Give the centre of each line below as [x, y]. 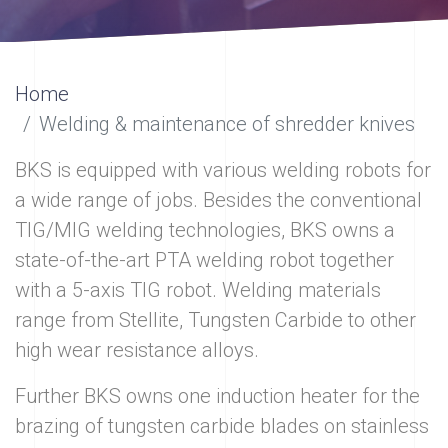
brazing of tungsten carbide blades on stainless [222, 426]
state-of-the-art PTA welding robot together [204, 260]
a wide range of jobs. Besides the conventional [218, 200]
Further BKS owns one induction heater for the [217, 396]
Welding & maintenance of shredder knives [227, 124]
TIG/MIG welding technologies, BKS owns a [205, 230]
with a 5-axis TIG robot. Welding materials [198, 290]
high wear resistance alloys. [137, 350]
